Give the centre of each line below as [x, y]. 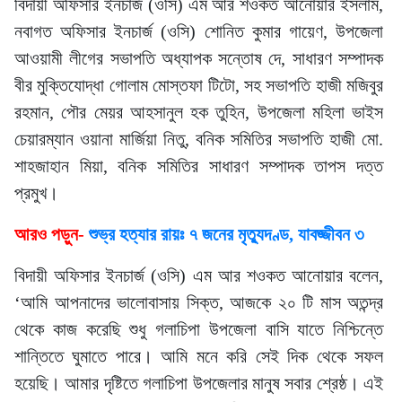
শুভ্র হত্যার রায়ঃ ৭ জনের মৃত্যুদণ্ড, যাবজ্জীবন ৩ [227, 234]
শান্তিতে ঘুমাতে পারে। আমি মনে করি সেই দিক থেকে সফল [199, 356]
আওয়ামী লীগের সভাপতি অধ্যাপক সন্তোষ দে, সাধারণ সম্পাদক [199, 58]
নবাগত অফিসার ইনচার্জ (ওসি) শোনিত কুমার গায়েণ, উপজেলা [199, 31]
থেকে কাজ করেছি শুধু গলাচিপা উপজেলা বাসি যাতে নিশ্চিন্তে [199, 329]
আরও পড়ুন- [52, 234]
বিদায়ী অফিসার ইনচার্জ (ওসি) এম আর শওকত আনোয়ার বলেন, [199, 275]
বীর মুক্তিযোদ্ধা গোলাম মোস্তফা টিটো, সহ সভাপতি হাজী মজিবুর [199, 85]
